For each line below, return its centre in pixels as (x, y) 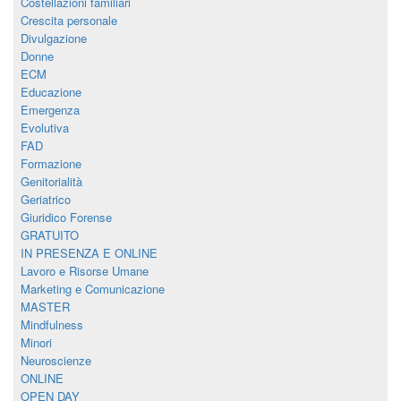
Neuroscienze (56, 360)
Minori (36, 342)
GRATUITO (50, 235)
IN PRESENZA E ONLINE (89, 253)
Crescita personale (69, 20)
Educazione (51, 92)
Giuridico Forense (66, 217)
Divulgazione (54, 38)
